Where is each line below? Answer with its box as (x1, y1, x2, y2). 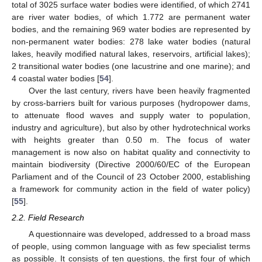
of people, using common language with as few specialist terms (12, 242, 250, 251)
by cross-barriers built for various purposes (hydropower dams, (12, 98, 250, 108)
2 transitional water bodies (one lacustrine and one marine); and (12, 61, 250, 71)
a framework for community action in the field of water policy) (12, 184, 250, 194)
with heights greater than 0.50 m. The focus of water (12, 135, 250, 144)
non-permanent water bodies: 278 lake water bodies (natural (12, 37, 250, 46)
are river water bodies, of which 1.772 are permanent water (12, 12, 250, 22)
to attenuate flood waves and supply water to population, (12, 111, 250, 120)
